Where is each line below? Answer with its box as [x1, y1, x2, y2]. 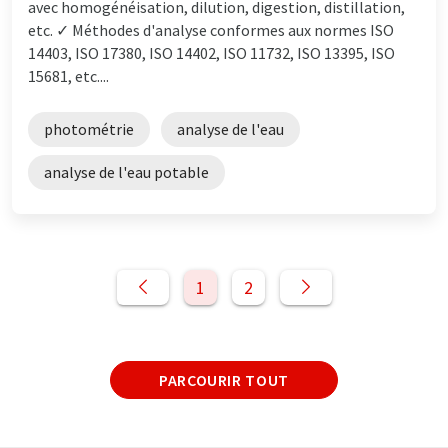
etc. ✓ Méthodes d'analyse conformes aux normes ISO [28, 19, 394, 40]
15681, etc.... [28, 65, 109, 86]
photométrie [44, 118, 134, 139]
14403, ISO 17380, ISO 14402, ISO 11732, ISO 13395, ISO [28, 42, 395, 63]
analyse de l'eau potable [44, 161, 209, 182]
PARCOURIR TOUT [159, 369, 289, 390]
